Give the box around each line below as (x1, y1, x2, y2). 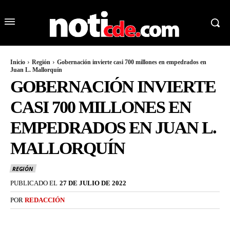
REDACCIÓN (25, 196, 65, 204)
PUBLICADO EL (10, 179, 57, 187)
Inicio (10, 59, 25, 66)
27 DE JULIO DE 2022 (60, 179, 126, 187)
